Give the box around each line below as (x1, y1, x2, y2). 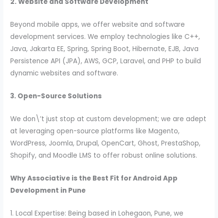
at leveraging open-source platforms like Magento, (10, 126, 180, 136)
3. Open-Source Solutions (10, 91, 102, 101)
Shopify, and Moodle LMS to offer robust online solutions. (10, 150, 198, 160)
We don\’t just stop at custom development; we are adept (10, 114, 207, 124)
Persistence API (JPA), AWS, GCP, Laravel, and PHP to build (10, 56, 201, 66)
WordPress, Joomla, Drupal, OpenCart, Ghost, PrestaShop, (10, 138, 201, 148)
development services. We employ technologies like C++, (10, 32, 200, 42)
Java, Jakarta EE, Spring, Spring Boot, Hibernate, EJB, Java (10, 44, 199, 54)
